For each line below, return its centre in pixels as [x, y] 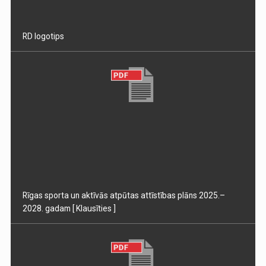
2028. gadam [47, 208]
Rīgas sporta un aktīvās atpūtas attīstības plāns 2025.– [124, 195]
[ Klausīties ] [94, 208]
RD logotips [44, 36]
